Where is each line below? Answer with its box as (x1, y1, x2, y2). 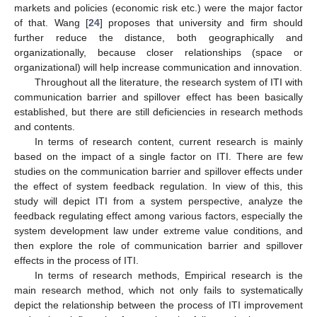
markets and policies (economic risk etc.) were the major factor (14, 2, 303, 14)
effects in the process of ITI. (14, 255, 139, 267)
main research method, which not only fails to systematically (14, 284, 303, 296)
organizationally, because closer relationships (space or (14, 47, 303, 59)
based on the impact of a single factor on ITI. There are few (14, 151, 303, 163)
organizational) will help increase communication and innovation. (14, 62, 302, 74)
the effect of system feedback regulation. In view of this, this (14, 180, 303, 192)
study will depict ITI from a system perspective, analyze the (14, 195, 303, 207)
